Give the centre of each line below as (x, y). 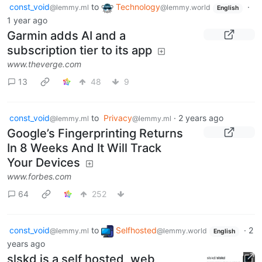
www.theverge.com (44, 64)
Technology (138, 7)
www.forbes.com (39, 177)
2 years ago (201, 118)
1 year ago (27, 20)
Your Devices (44, 163)
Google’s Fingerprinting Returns (95, 134)
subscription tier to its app (80, 51)
